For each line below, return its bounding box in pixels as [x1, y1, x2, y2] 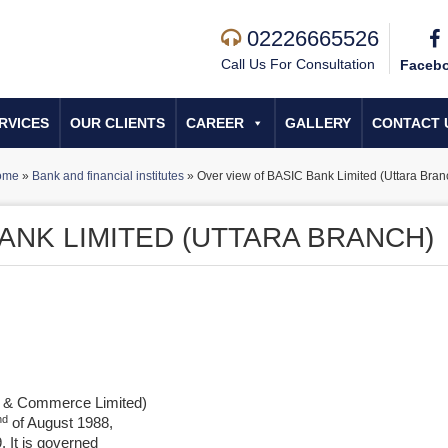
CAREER [186, 115, 244, 131]
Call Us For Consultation [221, 56, 375, 72]
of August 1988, [8, 415, 113, 431]
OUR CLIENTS [70, 115, 165, 131]
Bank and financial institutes [31, 169, 184, 183]
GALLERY [285, 115, 351, 131]
